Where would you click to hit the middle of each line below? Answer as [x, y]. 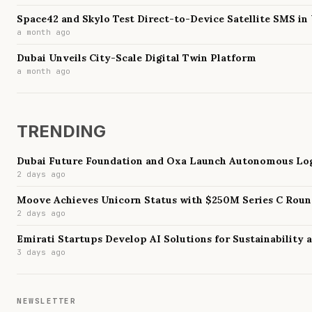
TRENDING [61, 131]
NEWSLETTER [46, 301]
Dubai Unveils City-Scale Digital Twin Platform [136, 57]
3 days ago [41, 252]
